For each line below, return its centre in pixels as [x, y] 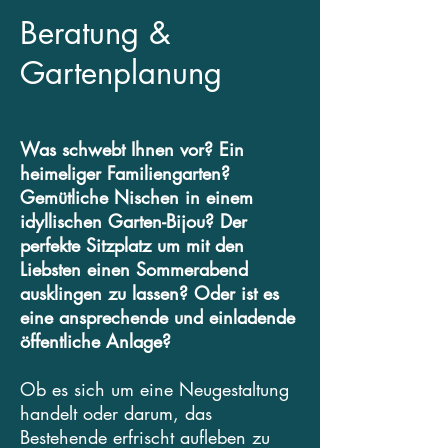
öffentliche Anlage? [98, 341]
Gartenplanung [121, 73]
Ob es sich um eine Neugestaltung [154, 389]
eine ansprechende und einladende [157, 317]
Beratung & [95, 33]
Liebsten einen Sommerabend [134, 269]
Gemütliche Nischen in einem [136, 197]
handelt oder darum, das [116, 413]
